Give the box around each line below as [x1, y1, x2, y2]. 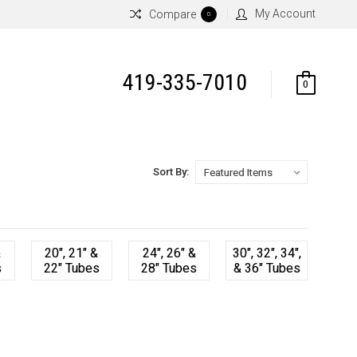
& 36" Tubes [233, 261, 300, 276]
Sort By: [152, 165, 189, 178]
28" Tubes [141, 261, 198, 276]
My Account [255, 6, 316, 20]
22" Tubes [43, 261, 100, 276]
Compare [149, 8, 196, 21]
